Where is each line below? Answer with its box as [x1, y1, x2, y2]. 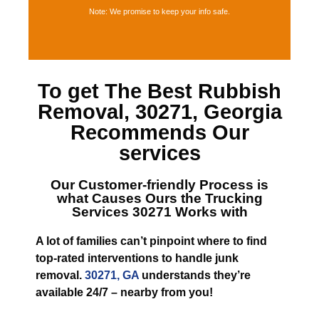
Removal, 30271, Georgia [37, 100, 282, 123]
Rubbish [198, 80, 281, 103]
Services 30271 [71, 204, 175, 219]
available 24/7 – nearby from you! [36, 286, 213, 298]
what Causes [56, 191, 145, 206]
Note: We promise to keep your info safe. [89, 7, 230, 16]
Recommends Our [70, 121, 249, 144]
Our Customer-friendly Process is [51, 177, 268, 192]
